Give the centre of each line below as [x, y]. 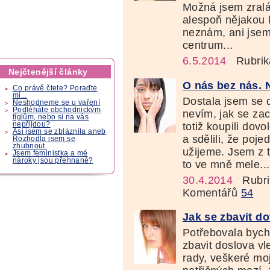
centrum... [208, 46]
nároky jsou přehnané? [53, 161]
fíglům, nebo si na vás [51, 117]
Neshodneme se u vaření [56, 103]
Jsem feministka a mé [50, 153]
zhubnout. [30, 146]
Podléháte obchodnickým [57, 110]
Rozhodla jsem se [44, 139]
